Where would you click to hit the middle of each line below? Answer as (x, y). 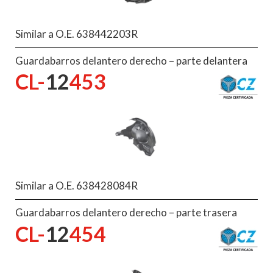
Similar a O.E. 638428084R (76, 186)
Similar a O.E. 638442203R (76, 34)
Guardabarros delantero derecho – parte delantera (131, 60)
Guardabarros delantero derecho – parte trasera (126, 213)
